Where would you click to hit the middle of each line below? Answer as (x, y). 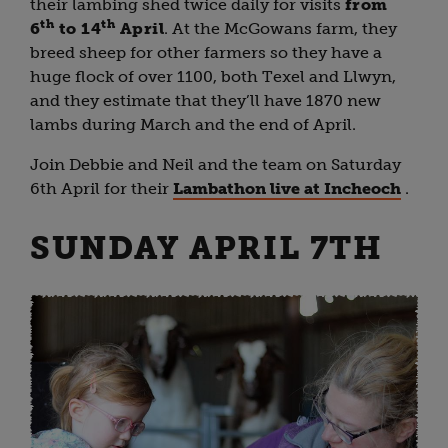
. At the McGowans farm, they (281, 28)
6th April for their (101, 188)
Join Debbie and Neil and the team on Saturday (215, 164)
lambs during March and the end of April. (193, 124)
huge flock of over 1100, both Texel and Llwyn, (213, 76)
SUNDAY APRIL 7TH (206, 247)
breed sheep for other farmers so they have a (206, 52)
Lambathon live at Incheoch (287, 188)
